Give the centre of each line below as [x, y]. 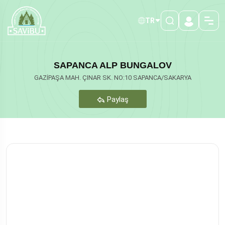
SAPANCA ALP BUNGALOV [113, 65]
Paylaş [117, 99]
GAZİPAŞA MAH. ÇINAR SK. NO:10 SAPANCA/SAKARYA [113, 78]
